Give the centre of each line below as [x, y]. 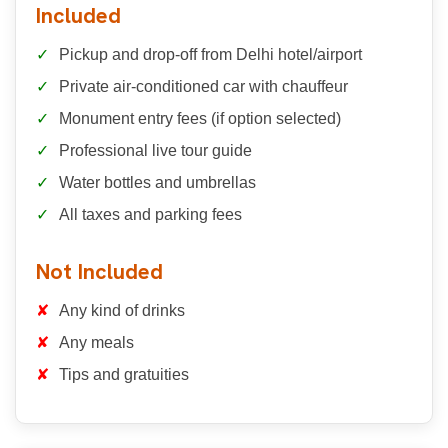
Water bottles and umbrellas [157, 182]
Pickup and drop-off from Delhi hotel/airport [210, 54]
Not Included [99, 271]
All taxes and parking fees [150, 214]
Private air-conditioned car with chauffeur [203, 86]
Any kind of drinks [122, 310]
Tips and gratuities [124, 374]
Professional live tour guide [155, 150]
